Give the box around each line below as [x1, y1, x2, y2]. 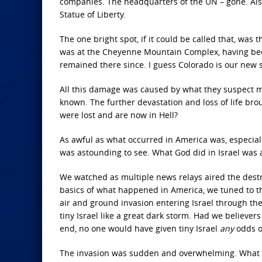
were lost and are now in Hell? [60, 109, 178, 120]
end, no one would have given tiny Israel [60, 223, 220, 234]
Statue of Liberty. [60, 9, 126, 20]
